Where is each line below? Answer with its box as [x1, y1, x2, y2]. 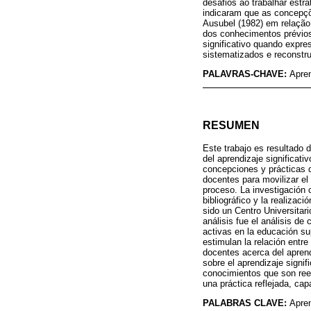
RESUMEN [203, 119, 260, 132]
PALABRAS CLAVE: [203, 298, 289, 308]
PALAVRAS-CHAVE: [203, 68, 289, 79]
